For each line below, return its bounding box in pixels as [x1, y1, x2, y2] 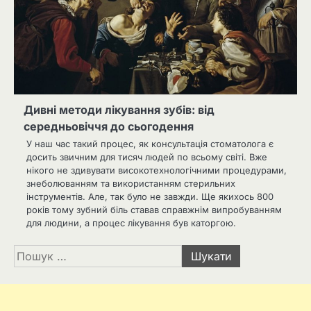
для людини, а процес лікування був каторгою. [26, 217, 239, 229]
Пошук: [13, 246, 53, 260]
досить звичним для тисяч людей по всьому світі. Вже [26, 151, 267, 163]
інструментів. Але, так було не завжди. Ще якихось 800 [26, 191, 274, 203]
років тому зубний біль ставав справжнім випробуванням [26, 204, 282, 216]
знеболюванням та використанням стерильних [26, 178, 235, 190]
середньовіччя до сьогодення [24, 119, 194, 134]
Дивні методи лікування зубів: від [24, 103, 215, 117]
